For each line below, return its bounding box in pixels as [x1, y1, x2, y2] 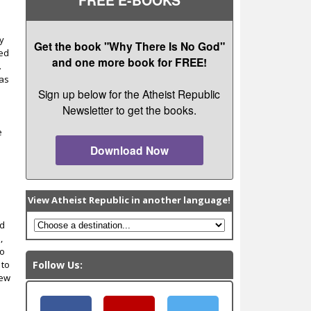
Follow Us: [32, 258, 83, 272]
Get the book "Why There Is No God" [33, 37, 225, 54]
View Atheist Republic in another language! [28, 194, 231, 207]
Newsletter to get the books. [62, 102, 196, 118]
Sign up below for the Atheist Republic [38, 86, 221, 102]
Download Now [90, 142, 169, 159]
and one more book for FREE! [51, 53, 207, 70]
